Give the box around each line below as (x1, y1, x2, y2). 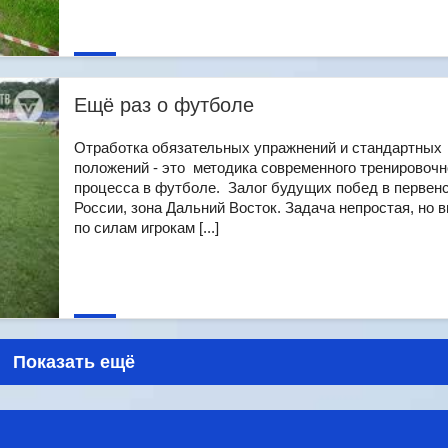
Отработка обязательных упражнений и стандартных (74, 139, 442, 156)
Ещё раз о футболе (74, 94, 254, 116)
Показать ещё (13, 352, 135, 372)
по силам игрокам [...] (74, 219, 219, 236)
